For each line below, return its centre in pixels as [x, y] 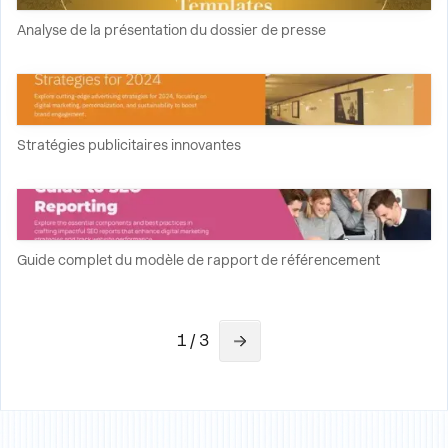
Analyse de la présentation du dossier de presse [171, 30]
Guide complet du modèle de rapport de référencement [198, 260]
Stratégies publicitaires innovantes [129, 145]
